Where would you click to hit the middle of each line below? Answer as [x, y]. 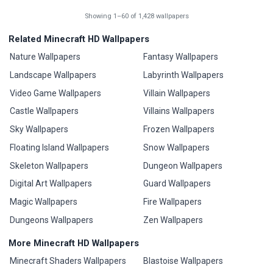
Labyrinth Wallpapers [183, 75]
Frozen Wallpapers [179, 129]
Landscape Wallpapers [53, 75]
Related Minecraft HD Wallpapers [79, 39]
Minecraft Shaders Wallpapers [68, 261]
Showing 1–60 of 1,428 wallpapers [136, 16]
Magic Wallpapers [44, 201]
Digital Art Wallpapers [51, 184]
